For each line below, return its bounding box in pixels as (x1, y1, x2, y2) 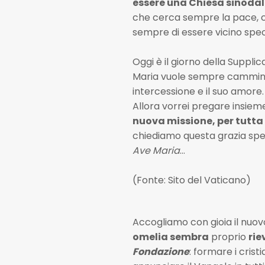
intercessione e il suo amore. (132, 85, 264, 98)
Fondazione (132, 245, 189, 259)
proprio (208, 230, 248, 244)
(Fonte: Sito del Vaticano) (132, 173, 251, 187)
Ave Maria (132, 144, 180, 157)
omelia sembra (132, 230, 209, 244)
